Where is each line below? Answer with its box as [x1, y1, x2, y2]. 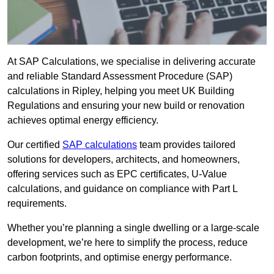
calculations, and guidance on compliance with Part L [7, 183, 237, 194]
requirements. [7, 198, 67, 209]
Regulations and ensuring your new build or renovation [7, 100, 245, 111]
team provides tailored [137, 139, 235, 150]
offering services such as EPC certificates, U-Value [7, 169, 227, 180]
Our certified [7, 139, 62, 150]
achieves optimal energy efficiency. [7, 115, 158, 126]
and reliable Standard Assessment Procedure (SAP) [7, 71, 232, 82]
